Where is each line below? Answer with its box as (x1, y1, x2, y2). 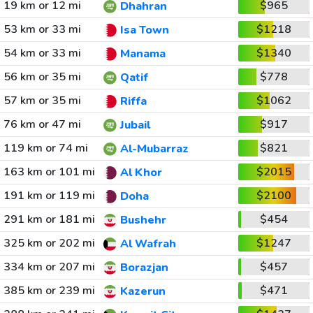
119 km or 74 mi (3, 140, 88, 156)
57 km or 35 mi (3, 93, 81, 108)
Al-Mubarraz (119, 141, 189, 157)
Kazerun (119, 284, 166, 300)
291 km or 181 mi (3, 212, 95, 227)
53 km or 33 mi (3, 22, 81, 37)
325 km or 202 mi (3, 235, 95, 251)
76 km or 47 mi (3, 117, 81, 132)
